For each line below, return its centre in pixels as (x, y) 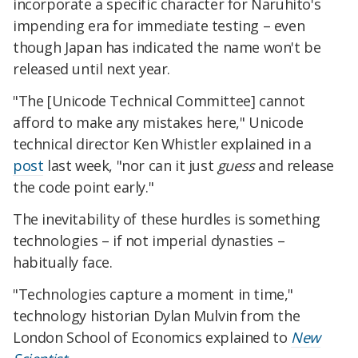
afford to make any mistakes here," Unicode (158, 123)
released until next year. (92, 69)
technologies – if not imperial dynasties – (149, 241)
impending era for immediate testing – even (159, 26)
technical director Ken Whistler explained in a (162, 144)
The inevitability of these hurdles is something (167, 219)
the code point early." (84, 187)
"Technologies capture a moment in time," (153, 294)
